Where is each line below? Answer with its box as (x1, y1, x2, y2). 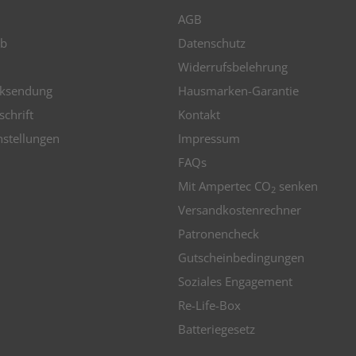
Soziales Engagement (178, 273, 292, 289)
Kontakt (178, 106, 220, 122)
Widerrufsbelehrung (178, 59, 288, 75)
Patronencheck (178, 226, 259, 242)
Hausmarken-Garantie (178, 83, 299, 99)
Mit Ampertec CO (178, 178, 271, 194)
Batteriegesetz (178, 321, 255, 337)
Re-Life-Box (178, 297, 241, 313)
